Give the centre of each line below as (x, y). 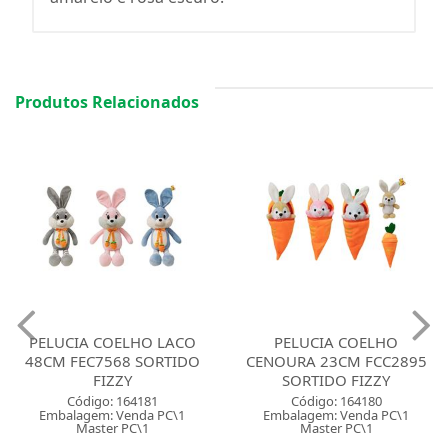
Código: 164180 (336, 401)
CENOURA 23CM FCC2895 (336, 361)
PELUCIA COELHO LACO (112, 342)
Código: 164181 (112, 401)
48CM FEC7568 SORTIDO (112, 361)
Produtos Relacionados (107, 102)
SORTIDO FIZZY (336, 380)
